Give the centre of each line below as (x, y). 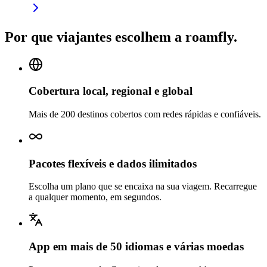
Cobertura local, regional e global (111, 91)
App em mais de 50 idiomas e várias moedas (136, 247)
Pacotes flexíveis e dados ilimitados (113, 163)
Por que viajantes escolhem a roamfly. (121, 37)
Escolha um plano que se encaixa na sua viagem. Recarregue (143, 187)
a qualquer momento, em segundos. (95, 197)
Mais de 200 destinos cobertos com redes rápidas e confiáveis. (145, 114)
